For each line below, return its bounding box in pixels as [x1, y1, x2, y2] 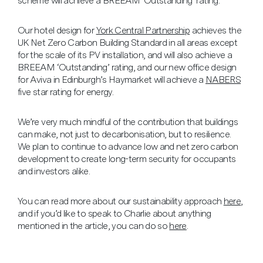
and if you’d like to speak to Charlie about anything [18, 208, 211, 220]
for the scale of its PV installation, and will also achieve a [18, 49, 232, 61]
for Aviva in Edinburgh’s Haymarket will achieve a [18, 74, 205, 86]
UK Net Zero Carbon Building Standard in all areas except [18, 37, 238, 49]
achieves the [190, 25, 241, 36]
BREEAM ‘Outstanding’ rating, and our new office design [18, 62, 237, 73]
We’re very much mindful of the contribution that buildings [18, 116, 238, 128]
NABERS [205, 74, 241, 86]
